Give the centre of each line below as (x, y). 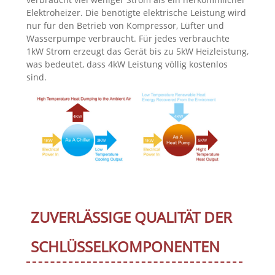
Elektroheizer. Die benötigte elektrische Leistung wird (136, 12)
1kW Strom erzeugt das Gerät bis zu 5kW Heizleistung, (137, 51)
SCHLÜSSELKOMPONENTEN (125, 246)
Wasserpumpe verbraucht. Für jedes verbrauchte (128, 38)
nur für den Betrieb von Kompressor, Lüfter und (125, 25)
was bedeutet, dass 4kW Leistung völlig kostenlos (127, 64)
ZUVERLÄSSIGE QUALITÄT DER (131, 217)
